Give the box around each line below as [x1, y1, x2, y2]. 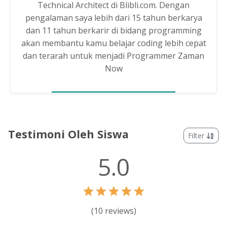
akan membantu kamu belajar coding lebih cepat [21, 37, 206, 49]
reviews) [102, 205, 136, 217]
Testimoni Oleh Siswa [8, 127, 129, 142]
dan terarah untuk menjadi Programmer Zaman [23, 50, 204, 62]
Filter [188, 131, 207, 141]
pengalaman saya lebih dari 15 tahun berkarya [25, 12, 202, 24]
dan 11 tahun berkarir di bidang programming [25, 25, 202, 36]
